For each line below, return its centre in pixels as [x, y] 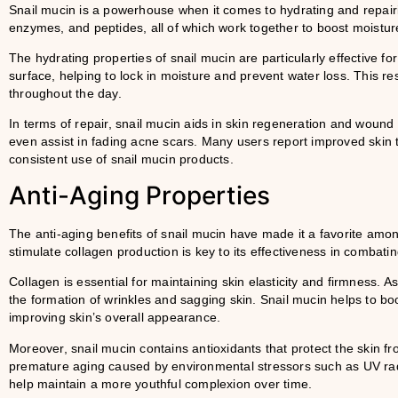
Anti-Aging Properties [140, 195]
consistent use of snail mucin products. [121, 159]
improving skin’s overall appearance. [115, 318]
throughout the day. [65, 94]
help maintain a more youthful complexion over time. [161, 383]
